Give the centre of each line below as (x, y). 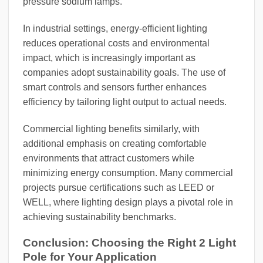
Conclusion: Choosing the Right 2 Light (129, 243)
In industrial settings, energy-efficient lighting (115, 28)
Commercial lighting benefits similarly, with (111, 129)
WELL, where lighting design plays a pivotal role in (128, 202)
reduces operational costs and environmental (116, 43)
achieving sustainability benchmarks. (100, 217)
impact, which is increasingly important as (109, 58)
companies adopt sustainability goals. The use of (124, 72)
